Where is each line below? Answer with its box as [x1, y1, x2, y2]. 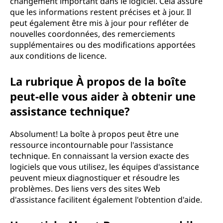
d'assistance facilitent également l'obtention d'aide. [10, 194, 202, 205]
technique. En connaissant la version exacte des [10, 150, 189, 161]
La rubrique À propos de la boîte [10, 74, 186, 89]
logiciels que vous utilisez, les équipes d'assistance [10, 161, 199, 172]
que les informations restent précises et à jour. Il [10, 6, 191, 17]
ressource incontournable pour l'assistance [10, 139, 173, 150]
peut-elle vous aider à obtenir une [10, 89, 196, 104]
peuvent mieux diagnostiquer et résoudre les [10, 172, 180, 183]
